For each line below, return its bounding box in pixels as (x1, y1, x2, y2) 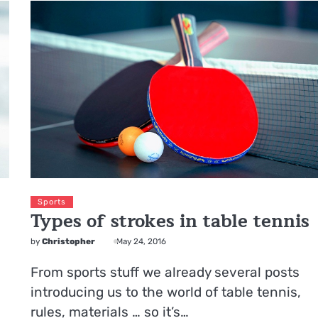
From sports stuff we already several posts (31, 263, 300, 280)
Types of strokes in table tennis (31, 206, 310, 236)
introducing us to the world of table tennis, (31, 283, 302, 300)
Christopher (42, 236, 96, 246)
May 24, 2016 (116, 236, 167, 246)
